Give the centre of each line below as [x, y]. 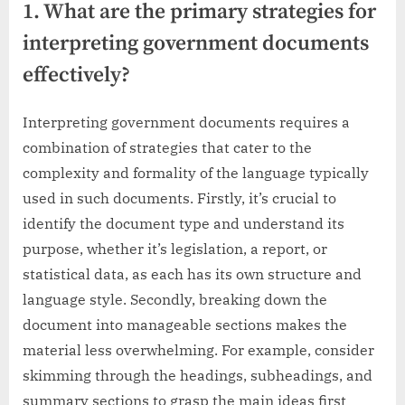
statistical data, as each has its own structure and [192, 274]
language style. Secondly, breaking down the [175, 300]
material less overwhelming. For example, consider [198, 350]
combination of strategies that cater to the [167, 148]
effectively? [76, 75]
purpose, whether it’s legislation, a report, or [175, 249]
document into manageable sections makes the [185, 325]
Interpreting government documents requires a [186, 122]
